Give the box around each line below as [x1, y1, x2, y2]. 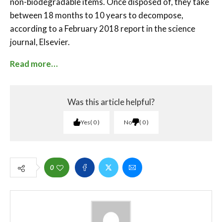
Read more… [10, 58, 57, 69]
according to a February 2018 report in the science [10, 23, 195, 34]
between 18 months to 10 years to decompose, [10, 9, 183, 20]
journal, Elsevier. [10, 36, 70, 47]
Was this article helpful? [67, 96, 155, 107]
